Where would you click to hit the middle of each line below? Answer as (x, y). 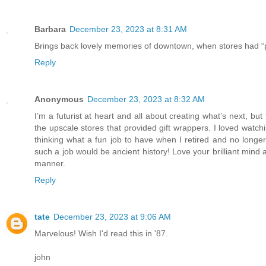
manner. (50, 163)
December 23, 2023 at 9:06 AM (112, 216)
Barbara (50, 29)
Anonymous (59, 99)
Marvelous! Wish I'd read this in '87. (101, 233)
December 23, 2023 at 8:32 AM (146, 99)
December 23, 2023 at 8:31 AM (128, 29)
